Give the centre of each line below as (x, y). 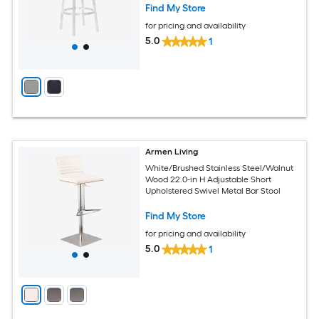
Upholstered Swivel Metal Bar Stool (213, 190)
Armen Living (172, 152)
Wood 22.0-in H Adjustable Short (209, 179)
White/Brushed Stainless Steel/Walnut (220, 168)
